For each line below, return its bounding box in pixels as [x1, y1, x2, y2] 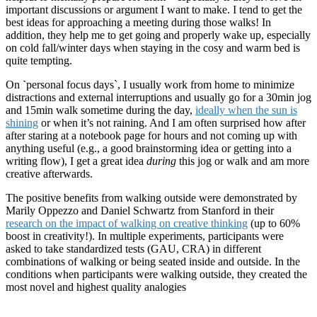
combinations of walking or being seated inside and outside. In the [6, 255, 300, 267]
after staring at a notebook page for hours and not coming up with [6, 129, 297, 142]
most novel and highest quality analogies [6, 280, 186, 293]
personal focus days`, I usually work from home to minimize [26, 78, 294, 91]
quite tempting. [6, 54, 72, 67]
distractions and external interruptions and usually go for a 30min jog [6, 91, 311, 103]
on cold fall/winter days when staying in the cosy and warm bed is [6, 41, 300, 54]
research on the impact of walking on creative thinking [6, 217, 248, 229]
